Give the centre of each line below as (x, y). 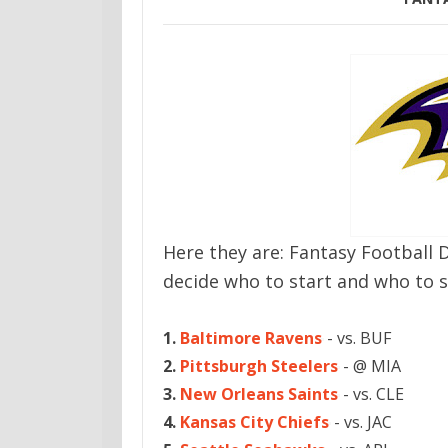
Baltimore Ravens (251, 338)
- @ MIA (370, 366)
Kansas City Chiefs (254, 422)
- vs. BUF (357, 338)
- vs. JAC (361, 422)
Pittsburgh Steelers (259, 366)
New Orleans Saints (257, 394)
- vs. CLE (371, 394)
